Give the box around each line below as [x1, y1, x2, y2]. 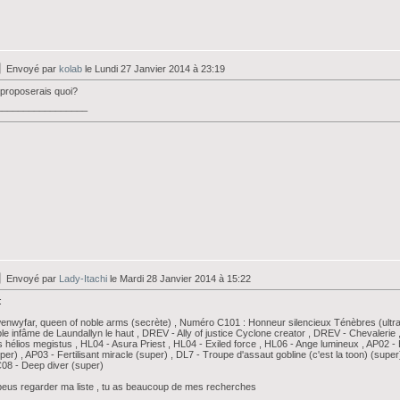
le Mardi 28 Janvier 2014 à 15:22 [107, 273, 251, 284]
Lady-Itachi [59, 273, 107, 284]
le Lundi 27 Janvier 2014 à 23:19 [82, 63, 225, 74]
